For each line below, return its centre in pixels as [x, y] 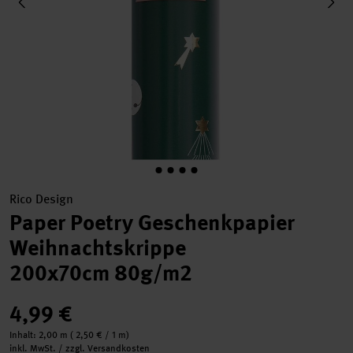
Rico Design [41, 199]
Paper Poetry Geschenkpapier [152, 223]
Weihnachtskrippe [98, 248]
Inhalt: [24, 335]
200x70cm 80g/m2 [101, 273]
